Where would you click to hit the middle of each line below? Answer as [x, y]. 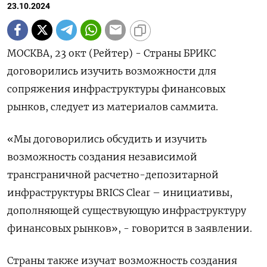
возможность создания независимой [102, 156]
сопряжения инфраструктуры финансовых [116, 89]
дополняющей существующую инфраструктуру [127, 210]
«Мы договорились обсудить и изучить [107, 139]
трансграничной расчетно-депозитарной [113, 174]
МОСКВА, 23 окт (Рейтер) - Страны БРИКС [111, 53]
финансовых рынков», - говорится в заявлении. [130, 228]
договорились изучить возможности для [112, 71]
